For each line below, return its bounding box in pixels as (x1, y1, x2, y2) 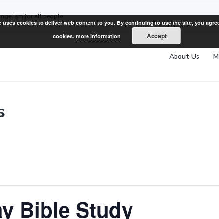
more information (76, 32, 121, 40)
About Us (169, 52, 199, 61)
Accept (146, 31, 167, 40)
